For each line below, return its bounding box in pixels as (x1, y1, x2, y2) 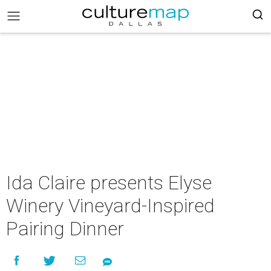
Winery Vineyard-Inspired (6, 194, 215, 217)
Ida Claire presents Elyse (6, 171, 212, 194)
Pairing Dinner (6, 217, 124, 240)
